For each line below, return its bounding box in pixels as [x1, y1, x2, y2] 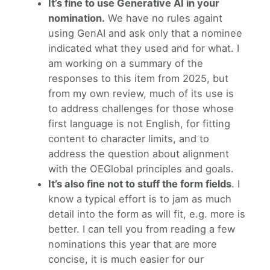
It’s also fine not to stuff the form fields [48, 177, 231, 190]
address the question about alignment [48, 147, 229, 160]
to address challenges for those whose [48, 102, 234, 115]
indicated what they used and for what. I [48, 42, 239, 54]
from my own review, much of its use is [48, 87, 234, 99]
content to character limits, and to [48, 132, 209, 145]
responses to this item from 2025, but [48, 72, 228, 84]
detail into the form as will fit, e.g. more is [48, 207, 245, 220]
